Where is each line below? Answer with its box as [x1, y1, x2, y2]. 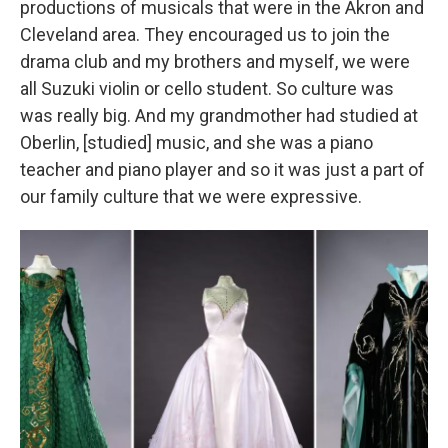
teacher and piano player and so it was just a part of [20, 159, 425, 180]
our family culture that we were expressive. [20, 186, 362, 207]
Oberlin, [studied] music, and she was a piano [20, 132, 373, 153]
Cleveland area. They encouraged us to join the [20, 24, 390, 45]
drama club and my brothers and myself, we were [20, 51, 410, 72]
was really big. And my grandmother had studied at [20, 105, 418, 126]
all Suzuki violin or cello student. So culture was [20, 78, 394, 99]
